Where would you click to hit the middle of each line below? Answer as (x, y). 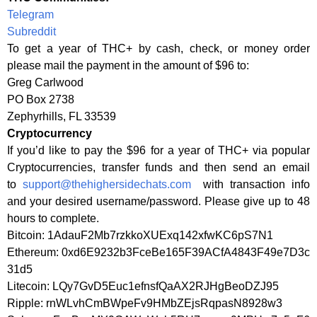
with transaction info (250, 184)
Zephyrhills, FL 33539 (62, 116)
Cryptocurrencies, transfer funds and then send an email (158, 167)
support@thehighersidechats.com (106, 184)
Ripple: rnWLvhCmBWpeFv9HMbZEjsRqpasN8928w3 (145, 303)
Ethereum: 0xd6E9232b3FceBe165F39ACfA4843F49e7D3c (158, 252)
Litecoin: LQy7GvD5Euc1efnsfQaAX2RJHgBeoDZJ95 (143, 286)
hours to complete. (53, 218)
